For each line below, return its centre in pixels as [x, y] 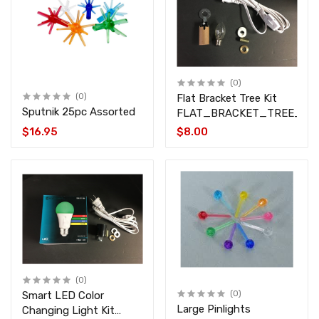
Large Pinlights [214, 309]
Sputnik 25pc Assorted [99, 112]
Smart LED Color [63, 296]
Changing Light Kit [68, 311]
